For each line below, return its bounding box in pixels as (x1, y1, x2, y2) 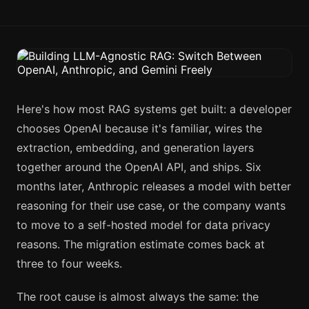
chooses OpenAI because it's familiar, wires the (17, 121, 262, 135)
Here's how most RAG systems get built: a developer (17, 102, 292, 116)
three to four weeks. (17, 257, 122, 270)
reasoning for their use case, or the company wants (17, 199, 286, 212)
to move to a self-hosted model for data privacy (17, 218, 270, 232)
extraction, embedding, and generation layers (17, 141, 254, 154)
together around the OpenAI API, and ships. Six (17, 160, 261, 174)
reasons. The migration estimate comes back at (17, 237, 265, 251)
